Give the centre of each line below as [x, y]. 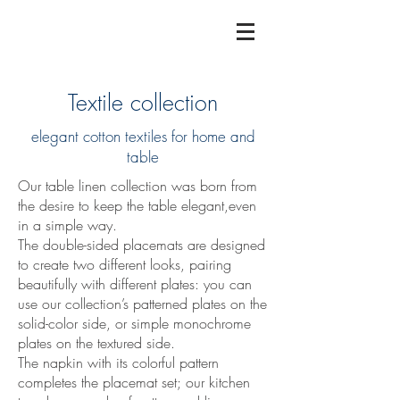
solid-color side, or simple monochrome [134, 323]
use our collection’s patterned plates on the [142, 304]
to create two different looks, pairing [125, 264]
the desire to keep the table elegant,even [137, 205]
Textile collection [143, 103]
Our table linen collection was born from [137, 186]
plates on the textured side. [96, 343]
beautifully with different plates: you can [135, 284]
